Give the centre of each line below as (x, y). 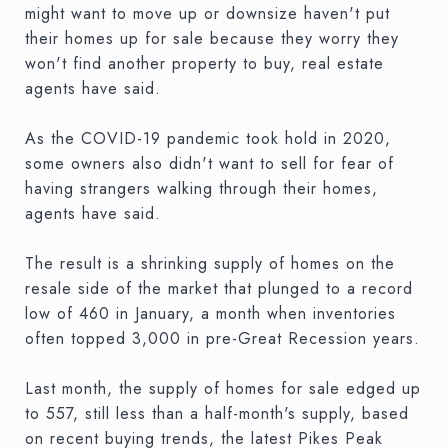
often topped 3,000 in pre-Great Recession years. (222, 338)
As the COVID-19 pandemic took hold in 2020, (208, 138)
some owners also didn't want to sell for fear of (209, 163)
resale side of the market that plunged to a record (219, 288)
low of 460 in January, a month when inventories (210, 313)
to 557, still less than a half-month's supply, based (217, 413)
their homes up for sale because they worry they (212, 38)
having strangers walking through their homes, (201, 188)
